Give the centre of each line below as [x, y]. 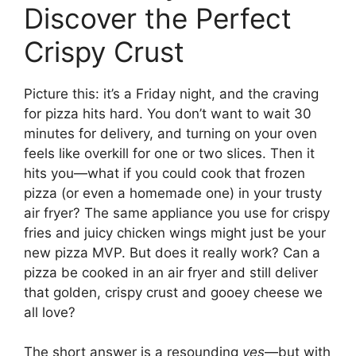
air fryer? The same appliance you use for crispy [177, 213]
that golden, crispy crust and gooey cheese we [173, 292]
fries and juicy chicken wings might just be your [175, 232]
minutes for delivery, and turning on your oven [170, 133]
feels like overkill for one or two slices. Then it [169, 153]
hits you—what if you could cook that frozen [164, 173]
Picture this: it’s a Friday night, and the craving [171, 93]
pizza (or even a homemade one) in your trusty [173, 193]
